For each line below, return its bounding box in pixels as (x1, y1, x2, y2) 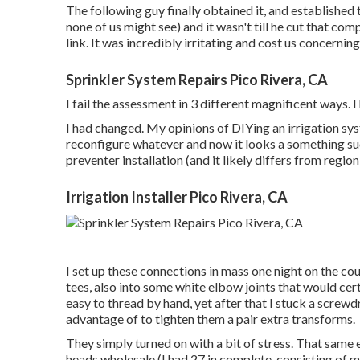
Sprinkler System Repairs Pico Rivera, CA (66, 71, 328, 88)
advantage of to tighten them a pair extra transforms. (66, 310, 355, 326)
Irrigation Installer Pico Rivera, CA (66, 188, 288, 206)
